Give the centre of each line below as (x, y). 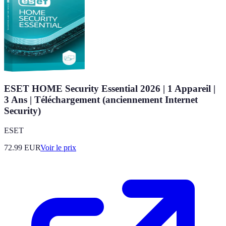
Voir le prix (58, 147)
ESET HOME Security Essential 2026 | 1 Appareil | (110, 88)
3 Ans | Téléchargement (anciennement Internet (101, 99)
